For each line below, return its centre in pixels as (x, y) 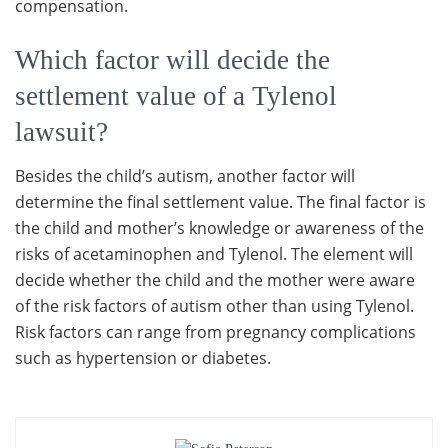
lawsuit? (61, 131)
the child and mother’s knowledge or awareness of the (219, 228)
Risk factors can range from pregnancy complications (215, 332)
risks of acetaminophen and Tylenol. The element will (214, 254)
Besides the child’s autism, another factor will (185, 176)
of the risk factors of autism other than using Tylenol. (214, 306)
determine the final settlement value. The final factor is (220, 202)
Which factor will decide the (172, 59)
